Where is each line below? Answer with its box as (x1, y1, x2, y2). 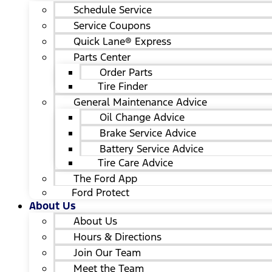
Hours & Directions (73, 230, 161, 243)
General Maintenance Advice (73, 95, 207, 109)
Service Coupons (73, 19, 151, 32)
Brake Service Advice (100, 126, 196, 140)
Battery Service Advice (100, 142, 203, 155)
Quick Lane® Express (73, 35, 171, 48)
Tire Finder (98, 80, 148, 93)
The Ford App (73, 172, 137, 185)
